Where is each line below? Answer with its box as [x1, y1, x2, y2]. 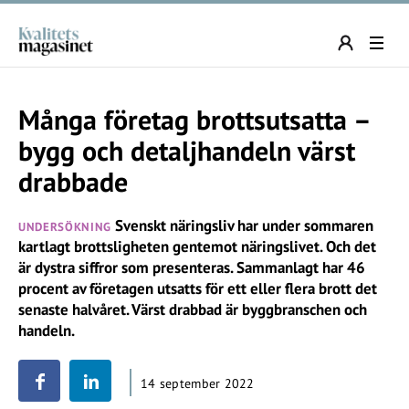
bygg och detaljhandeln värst [18, 132, 355, 168]
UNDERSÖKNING [18, 219, 111, 235]
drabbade [18, 163, 128, 199]
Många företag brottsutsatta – [18, 101, 370, 137]
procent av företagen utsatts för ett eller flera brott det [18, 278, 377, 299]
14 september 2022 [141, 375, 255, 392]
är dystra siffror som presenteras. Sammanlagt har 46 [18, 257, 365, 278]
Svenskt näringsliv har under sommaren [110, 215, 373, 236]
